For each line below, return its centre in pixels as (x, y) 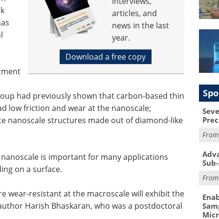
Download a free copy (105, 57)
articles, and (135, 13)
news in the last (141, 25)
